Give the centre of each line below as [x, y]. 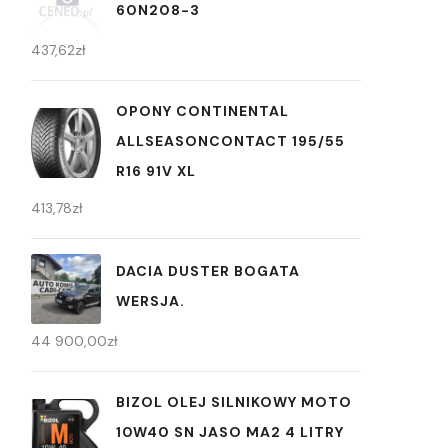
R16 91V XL [156, 170]
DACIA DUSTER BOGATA [208, 271]
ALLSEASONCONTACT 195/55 [230, 140]
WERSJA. [150, 301]
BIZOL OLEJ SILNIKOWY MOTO [234, 401]
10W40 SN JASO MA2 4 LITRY [230, 431]
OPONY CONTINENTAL [202, 110]
